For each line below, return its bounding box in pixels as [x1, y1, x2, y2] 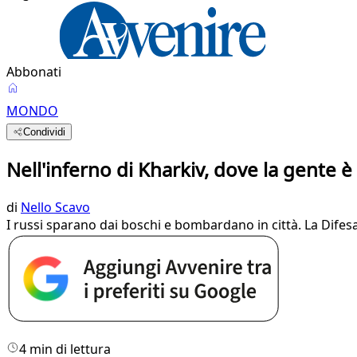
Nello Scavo [21, 198, 90, 216]
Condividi [23, 126, 66, 138]
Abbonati [6, 63, 61, 80]
